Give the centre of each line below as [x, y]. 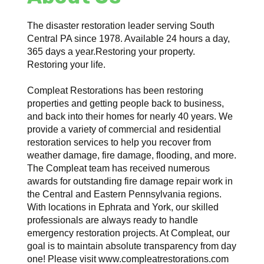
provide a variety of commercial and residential [124, 129]
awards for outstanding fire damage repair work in [130, 181]
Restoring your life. [67, 64]
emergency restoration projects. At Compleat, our [129, 233]
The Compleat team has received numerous [119, 168]
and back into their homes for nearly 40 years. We [130, 116]
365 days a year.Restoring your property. [111, 51]
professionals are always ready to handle [113, 220]
